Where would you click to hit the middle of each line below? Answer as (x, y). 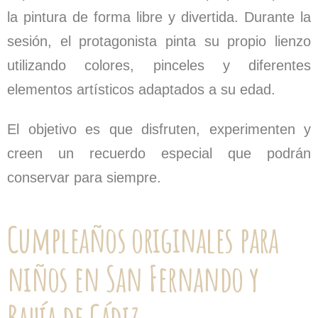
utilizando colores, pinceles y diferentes (159, 65)
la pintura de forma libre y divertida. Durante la (159, 17)
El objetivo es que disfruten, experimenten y (159, 129)
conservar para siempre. (84, 177)
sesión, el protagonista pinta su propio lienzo (159, 41)
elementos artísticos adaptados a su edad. (141, 89)
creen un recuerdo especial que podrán (159, 153)
